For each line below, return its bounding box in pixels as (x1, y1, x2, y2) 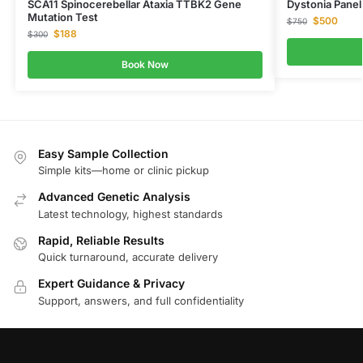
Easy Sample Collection (38, 146, 169, 160)
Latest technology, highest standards (38, 207, 223, 220)
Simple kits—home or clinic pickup (38, 164, 209, 177)
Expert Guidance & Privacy (38, 276, 185, 291)
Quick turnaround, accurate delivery (38, 250, 218, 264)
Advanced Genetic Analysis (38, 190, 190, 204)
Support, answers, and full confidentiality (38, 293, 244, 307)
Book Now (121, 58, 169, 70)
